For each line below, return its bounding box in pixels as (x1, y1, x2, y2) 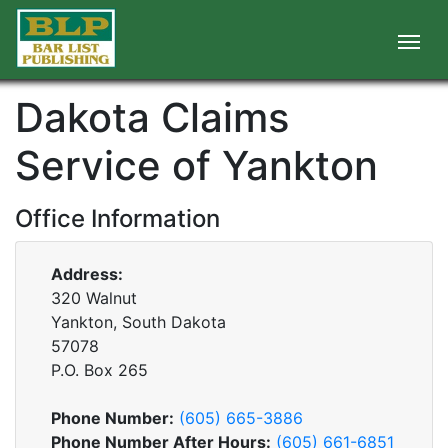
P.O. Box (51, 360, 113, 380)
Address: (51, 264, 123, 284)
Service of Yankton (15, 141, 378, 190)
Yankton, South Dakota (51, 312, 226, 332)
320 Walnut (51, 288, 137, 308)
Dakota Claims (15, 93, 289, 142)
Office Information (15, 204, 220, 233)
